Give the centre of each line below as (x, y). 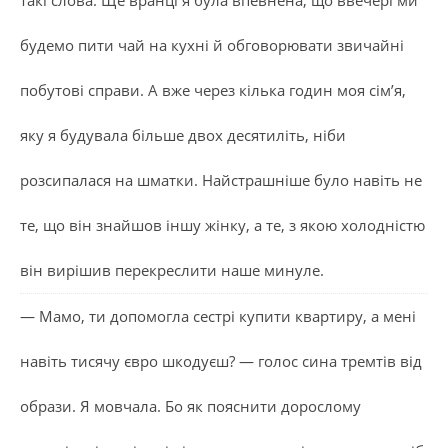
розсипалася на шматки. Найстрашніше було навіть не (221, 179)
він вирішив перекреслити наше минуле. (172, 269)
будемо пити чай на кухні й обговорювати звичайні (212, 44)
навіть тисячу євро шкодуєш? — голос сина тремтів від (221, 360)
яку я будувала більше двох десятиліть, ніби (183, 134)
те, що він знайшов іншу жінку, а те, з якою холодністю (222, 224)
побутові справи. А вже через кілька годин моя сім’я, (213, 89)
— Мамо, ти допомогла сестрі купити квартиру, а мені (218, 315)
